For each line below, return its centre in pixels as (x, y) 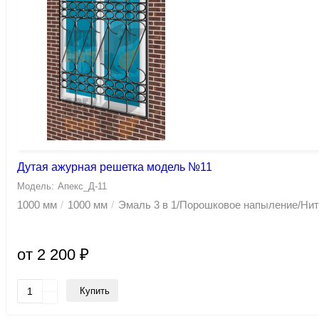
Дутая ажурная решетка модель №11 (115, 167)
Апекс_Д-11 (82, 187)
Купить (95, 291)
